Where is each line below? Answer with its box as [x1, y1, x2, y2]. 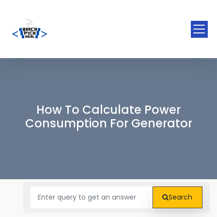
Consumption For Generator [25, 115, 192, 131]
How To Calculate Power [36, 102, 181, 118]
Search [169, 192, 193, 202]
